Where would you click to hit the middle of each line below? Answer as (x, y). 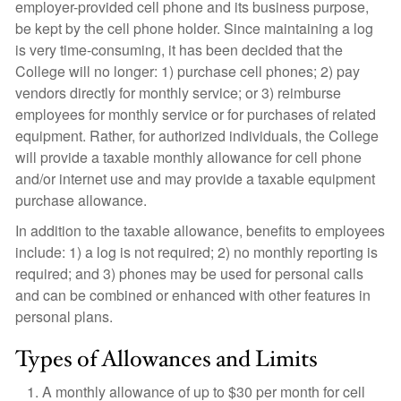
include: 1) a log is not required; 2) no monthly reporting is (196, 252)
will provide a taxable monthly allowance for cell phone (188, 157)
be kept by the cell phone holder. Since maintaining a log (194, 28)
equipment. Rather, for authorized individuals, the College (197, 136)
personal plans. (64, 316)
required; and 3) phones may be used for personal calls (189, 273)
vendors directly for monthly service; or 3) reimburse (178, 93)
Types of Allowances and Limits (166, 359)
